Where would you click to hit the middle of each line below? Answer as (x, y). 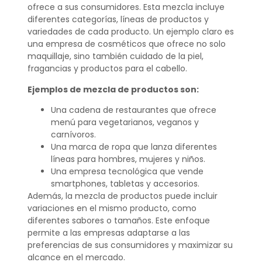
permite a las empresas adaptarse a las (108, 233)
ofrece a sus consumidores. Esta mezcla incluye (126, 7)
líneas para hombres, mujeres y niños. (128, 159)
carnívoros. (73, 135)
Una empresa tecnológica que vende (127, 172)
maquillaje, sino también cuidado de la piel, (115, 56)
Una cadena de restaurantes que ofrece (133, 110)
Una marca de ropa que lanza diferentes (134, 147)
